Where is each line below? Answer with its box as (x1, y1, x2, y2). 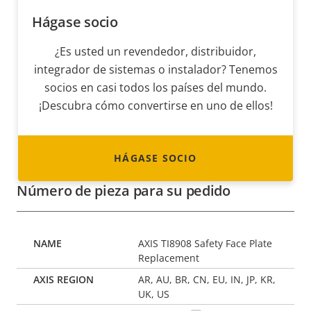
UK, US (138, 287, 170, 301)
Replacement (138, 251, 200, 265)
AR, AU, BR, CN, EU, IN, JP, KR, (138, 273, 276, 287)
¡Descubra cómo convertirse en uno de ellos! (38, 98, 273, 114)
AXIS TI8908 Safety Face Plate (138, 237, 273, 251)
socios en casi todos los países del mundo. (44, 80, 267, 96)
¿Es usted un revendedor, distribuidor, (55, 44, 256, 60)
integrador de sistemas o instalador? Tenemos (33, 62, 278, 78)
